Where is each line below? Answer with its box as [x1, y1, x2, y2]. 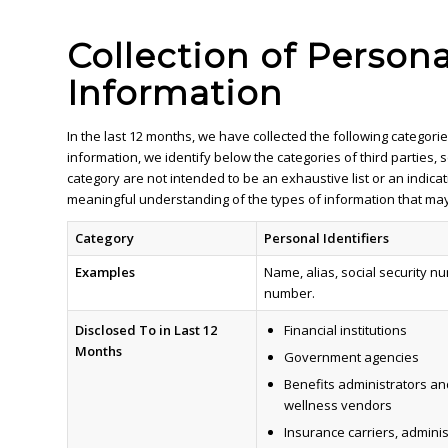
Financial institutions [283, 321, 407, 340]
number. [263, 284, 315, 303]
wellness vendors [283, 396, 392, 415]
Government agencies [283, 348, 419, 367]
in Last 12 [158, 321, 217, 340]
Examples [74, 263, 135, 282]
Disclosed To [74, 321, 156, 340]
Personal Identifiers [263, 229, 389, 248]
